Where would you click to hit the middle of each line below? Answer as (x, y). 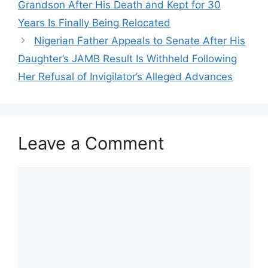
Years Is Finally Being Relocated (94, 23)
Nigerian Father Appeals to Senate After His (140, 41)
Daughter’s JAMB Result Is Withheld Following (127, 59)
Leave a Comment (91, 144)
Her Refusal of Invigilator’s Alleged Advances (125, 77)
